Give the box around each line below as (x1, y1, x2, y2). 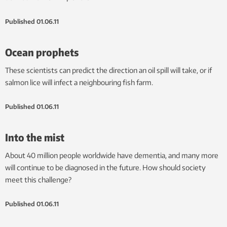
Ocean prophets (5, 46, 79, 59)
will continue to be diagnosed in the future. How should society (5, 163, 206, 172)
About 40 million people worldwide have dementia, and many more (5, 151, 218, 160)
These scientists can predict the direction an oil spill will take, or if (5, 66, 212, 75)
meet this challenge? (5, 175, 71, 184)
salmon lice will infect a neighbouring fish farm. (5, 78, 153, 87)
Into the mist (5, 131, 64, 144)
